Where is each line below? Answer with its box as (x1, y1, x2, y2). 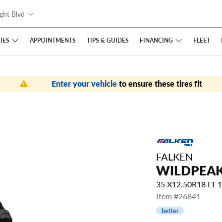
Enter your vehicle (52, 78, 119, 89)
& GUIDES (99, 36, 129, 44)
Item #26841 (156, 190, 201, 202)
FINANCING (139, 36, 173, 44)
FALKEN (156, 149, 193, 164)
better (161, 206, 179, 216)
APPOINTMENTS (29, 36, 76, 44)
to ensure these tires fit (119, 78, 202, 89)
